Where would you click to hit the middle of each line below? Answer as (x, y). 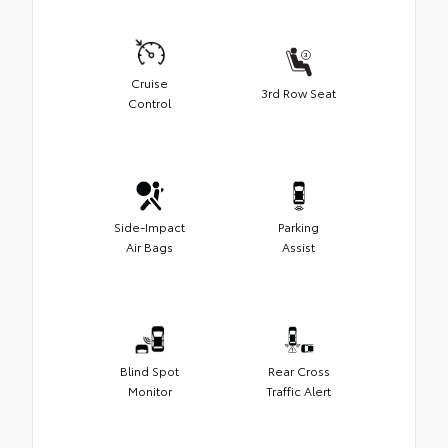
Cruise (149, 83)
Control (149, 103)
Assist (298, 247)
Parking (298, 227)
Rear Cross (298, 371)
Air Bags (149, 247)
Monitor (149, 391)
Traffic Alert (298, 391)
